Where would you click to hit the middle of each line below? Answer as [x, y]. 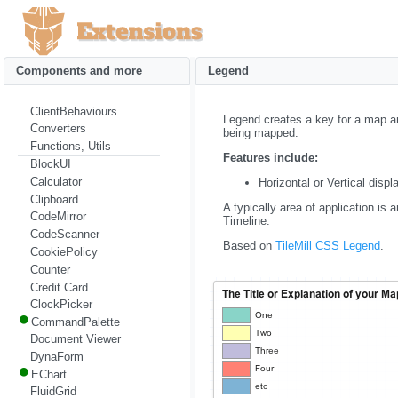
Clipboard [54, 199]
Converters [58, 129]
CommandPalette [75, 322]
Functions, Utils [70, 147]
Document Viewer [75, 339]
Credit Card [59, 287]
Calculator [56, 181]
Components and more [79, 71]
